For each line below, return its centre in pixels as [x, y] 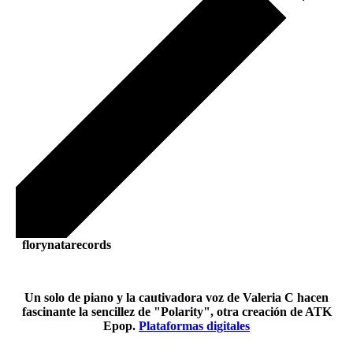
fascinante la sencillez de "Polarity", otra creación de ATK [176, 312]
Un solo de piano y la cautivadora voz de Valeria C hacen [176, 297]
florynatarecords [63, 245]
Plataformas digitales [194, 326]
